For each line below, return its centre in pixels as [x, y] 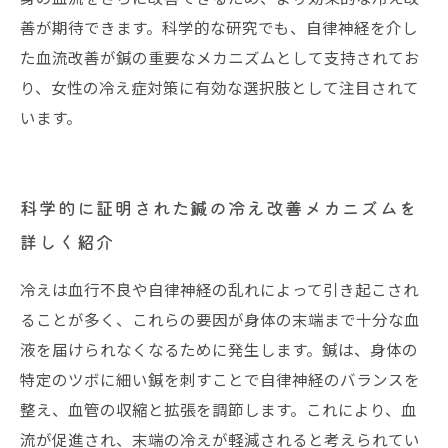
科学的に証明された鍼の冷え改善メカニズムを [219, 207]
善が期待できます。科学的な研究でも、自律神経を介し [219, 27]
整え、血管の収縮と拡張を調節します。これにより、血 [218, 409]
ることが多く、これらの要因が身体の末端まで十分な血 [220, 319]
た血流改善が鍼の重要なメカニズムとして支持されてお [220, 57]
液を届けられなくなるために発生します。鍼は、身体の [219, 349]
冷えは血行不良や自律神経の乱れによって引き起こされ [219, 289]
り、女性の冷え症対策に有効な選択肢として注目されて [219, 87]
